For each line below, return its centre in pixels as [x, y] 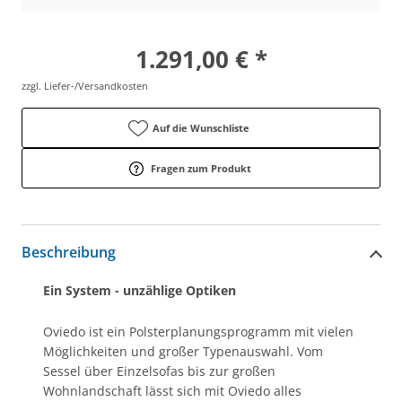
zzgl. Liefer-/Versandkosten [85, 85]
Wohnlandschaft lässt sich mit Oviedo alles [172, 390]
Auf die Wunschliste [201, 127]
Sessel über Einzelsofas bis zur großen [159, 371]
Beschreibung [69, 253]
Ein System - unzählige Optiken [140, 290]
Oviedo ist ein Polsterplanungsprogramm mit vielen [198, 331]
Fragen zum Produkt [201, 168]
